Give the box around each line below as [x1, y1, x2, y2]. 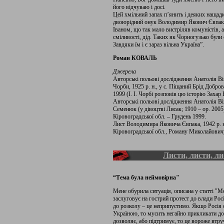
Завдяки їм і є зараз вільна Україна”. [113, 41, 204, 48]
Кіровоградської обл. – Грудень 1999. [113, 113, 206, 120]
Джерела [113, 68, 136, 75]
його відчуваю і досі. [113, 3, 165, 10]
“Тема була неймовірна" [113, 174, 179, 181]
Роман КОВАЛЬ [113, 54, 157, 61]
